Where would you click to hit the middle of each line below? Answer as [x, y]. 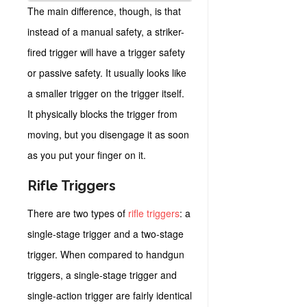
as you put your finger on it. [88, 155]
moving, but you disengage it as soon [108, 134]
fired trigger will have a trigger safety [106, 52]
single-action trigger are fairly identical [110, 295]
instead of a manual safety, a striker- [106, 32]
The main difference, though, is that [104, 11]
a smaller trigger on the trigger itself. [106, 93]
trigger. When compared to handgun [106, 254]
